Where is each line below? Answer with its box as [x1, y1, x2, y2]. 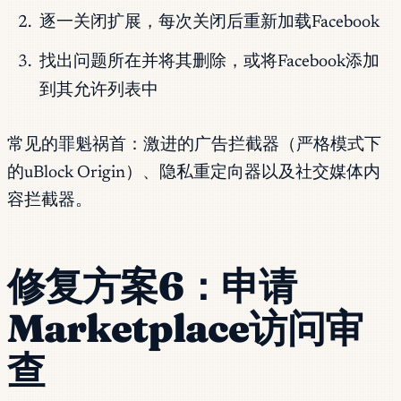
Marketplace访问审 [7, 303, 363, 352]
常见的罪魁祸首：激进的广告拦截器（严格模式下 [7, 136, 381, 154]
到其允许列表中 [38, 81, 158, 99]
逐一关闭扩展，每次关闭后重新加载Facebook [38, 14, 380, 32]
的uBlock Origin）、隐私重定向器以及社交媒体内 [7, 164, 380, 182]
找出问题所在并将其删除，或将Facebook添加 [38, 53, 380, 71]
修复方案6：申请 [7, 261, 297, 310]
